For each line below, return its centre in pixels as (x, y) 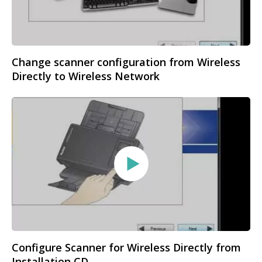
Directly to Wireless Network (86, 76)
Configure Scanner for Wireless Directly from (126, 247)
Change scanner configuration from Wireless (126, 62)
